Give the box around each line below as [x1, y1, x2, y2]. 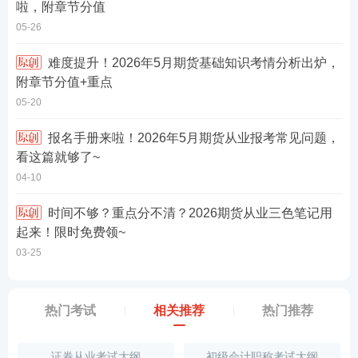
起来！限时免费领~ [16, 225, 125, 239]
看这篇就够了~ [16, 150, 100, 164]
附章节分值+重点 [16, 75, 113, 89]
